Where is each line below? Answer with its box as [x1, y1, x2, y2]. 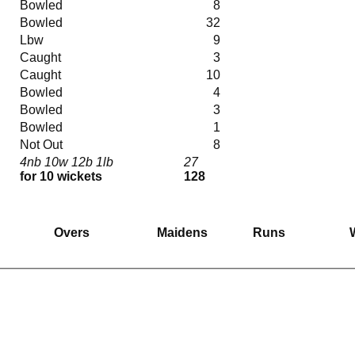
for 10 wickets [20, 169, 102, 183]
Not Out [20, 137, 66, 151]
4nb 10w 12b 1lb [20, 155, 116, 169]
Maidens [157, 225, 208, 239]
